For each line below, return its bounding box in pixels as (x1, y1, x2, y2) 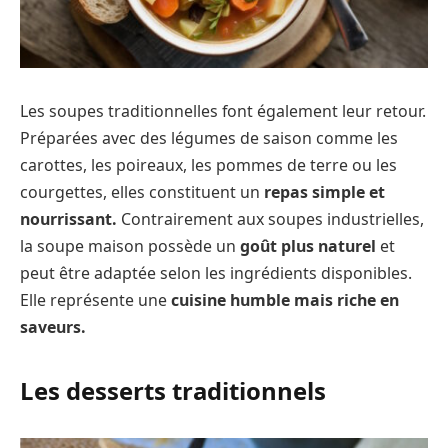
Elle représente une (20, 289, 171, 312)
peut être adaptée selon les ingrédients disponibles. (20, 262, 412, 285)
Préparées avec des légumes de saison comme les (20, 127, 398, 150)
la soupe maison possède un (20, 235, 240, 258)
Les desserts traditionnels (20, 374, 326, 408)
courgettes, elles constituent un (20, 181, 264, 204)
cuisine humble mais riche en (171, 289, 399, 312)
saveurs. (20, 316, 86, 339)
